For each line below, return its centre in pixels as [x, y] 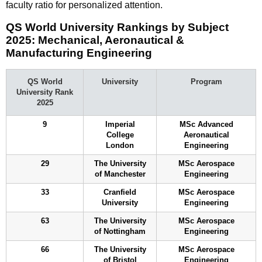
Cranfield [120, 192]
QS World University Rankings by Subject [117, 27]
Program [206, 82]
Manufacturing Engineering [79, 53]
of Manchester [120, 174]
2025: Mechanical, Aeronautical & [95, 40]
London [120, 145]
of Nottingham [120, 231]
